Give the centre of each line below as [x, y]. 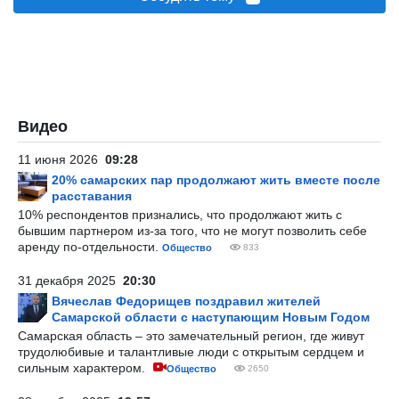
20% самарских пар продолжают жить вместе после [216, 180]
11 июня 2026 [61, 159]
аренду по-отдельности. [90, 247]
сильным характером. [83, 368]
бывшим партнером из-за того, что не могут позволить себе [192, 231]
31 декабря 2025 [70, 281]
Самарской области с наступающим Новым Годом [211, 317]
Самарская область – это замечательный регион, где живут [191, 336]
